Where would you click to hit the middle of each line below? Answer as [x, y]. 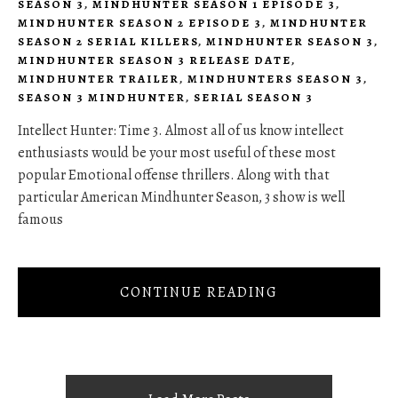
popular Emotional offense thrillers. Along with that [174, 175]
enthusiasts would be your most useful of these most [177, 153]
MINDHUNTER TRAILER [99, 79]
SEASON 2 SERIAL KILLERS [108, 42]
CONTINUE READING [199, 292]
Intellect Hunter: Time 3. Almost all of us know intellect [181, 131]
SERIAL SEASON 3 [254, 98]
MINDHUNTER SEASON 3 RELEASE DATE [155, 60]
